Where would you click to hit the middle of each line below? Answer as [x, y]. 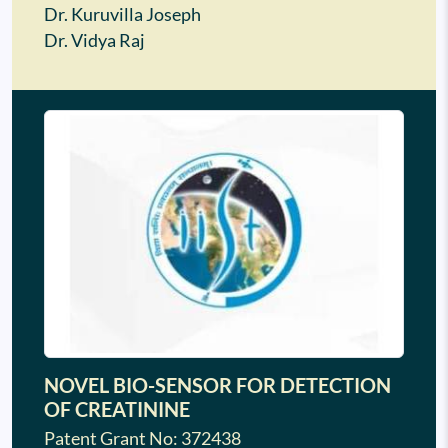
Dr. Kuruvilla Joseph [122, 15]
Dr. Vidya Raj [94, 41]
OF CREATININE [117, 409]
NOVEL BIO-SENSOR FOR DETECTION [217, 385]
